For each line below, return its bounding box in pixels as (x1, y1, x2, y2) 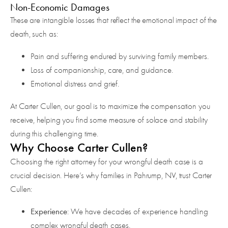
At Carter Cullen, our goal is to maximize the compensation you (10, 101, 210, 111)
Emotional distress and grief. (31, 79, 120, 89)
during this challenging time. (10, 129, 99, 139)
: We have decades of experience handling (67, 207, 208, 217)
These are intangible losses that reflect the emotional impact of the (10, 15, 217, 25)
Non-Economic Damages (10, 1, 109, 14)
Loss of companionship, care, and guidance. (31, 65, 173, 75)
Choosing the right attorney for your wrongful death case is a (10, 157, 203, 167)
